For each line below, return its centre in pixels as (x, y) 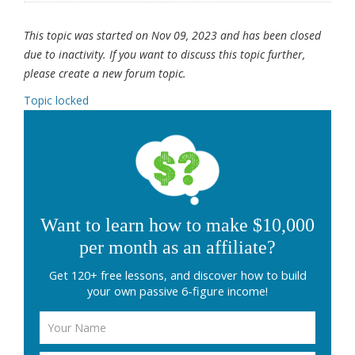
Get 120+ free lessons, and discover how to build (177, 276)
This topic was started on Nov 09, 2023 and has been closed (172, 36)
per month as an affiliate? (177, 248)
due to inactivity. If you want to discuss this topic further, (164, 55)
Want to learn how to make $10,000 (177, 225)
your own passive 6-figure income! (177, 292)
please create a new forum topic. (105, 74)
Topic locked (56, 101)
